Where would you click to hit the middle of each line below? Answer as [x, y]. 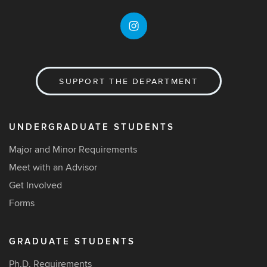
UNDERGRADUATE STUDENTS [92, 128]
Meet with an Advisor [53, 168]
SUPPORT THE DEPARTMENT [129, 82]
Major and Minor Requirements [73, 150]
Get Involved [35, 186]
